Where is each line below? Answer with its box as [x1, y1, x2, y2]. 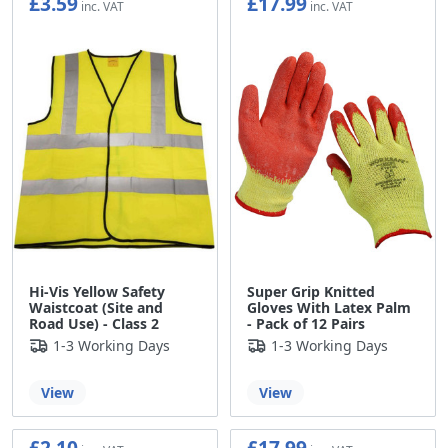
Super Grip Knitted [247, 282, 375, 302]
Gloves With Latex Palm [247, 298, 411, 318]
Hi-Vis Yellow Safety [29, 282, 165, 302]
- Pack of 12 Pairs [247, 314, 365, 334]
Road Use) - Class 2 [29, 314, 159, 334]
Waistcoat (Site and [29, 298, 163, 318]
